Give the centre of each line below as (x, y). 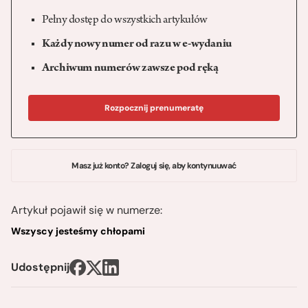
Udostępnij (40, 267)
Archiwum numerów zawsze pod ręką (130, 69)
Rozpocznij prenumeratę (154, 108)
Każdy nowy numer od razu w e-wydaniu (137, 45)
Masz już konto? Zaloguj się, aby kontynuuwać (154, 166)
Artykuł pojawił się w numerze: (87, 210)
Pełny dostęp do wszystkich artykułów (125, 21)
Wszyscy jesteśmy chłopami (78, 231)
